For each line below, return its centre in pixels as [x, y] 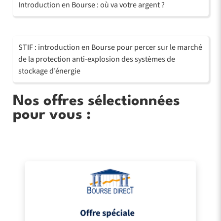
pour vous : [52, 115]
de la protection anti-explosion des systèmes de [96, 59]
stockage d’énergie [49, 71]
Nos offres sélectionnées [96, 101]
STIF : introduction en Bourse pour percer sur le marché [110, 47]
